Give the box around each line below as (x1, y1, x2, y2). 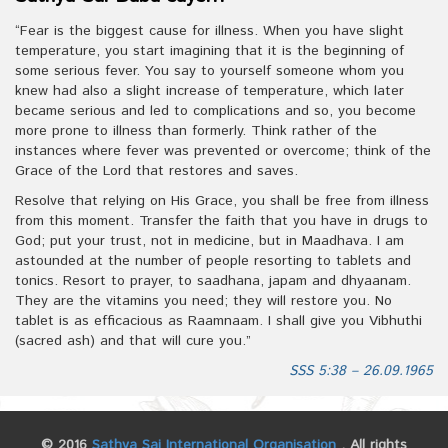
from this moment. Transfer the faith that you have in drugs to (15, 211, 428, 232)
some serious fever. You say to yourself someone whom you (15, 61, 404, 82)
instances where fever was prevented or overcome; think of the (15, 141, 431, 162)
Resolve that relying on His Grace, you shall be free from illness (15, 191, 429, 212)
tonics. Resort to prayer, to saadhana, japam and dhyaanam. (15, 271, 411, 292)
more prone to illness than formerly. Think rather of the (15, 121, 377, 142)
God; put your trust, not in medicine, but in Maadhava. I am (15, 231, 404, 252)
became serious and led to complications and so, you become (15, 101, 416, 122)
